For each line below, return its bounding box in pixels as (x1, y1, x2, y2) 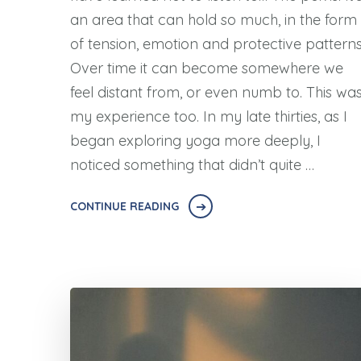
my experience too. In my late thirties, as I (70, 107, 347, 127)
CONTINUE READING (70, 199, 179, 214)
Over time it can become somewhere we (70, 59, 343, 78)
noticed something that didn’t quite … (70, 156, 314, 175)
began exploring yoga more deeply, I (70, 131, 321, 151)
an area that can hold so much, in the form (70, 10, 357, 30)
